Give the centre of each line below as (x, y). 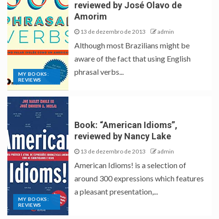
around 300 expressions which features (139, 178)
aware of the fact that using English (133, 59)
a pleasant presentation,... (116, 191)
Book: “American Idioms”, (126, 125)
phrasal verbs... (99, 72)
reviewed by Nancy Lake (123, 136)
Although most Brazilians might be (132, 45)
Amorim (91, 17)
